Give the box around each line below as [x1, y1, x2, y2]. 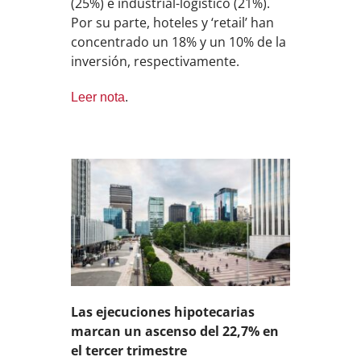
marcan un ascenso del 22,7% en [71, 322, 280, 341]
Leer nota [71, 89, 126, 104]
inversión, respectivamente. [71, 52, 240, 70]
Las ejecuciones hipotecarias [71, 303, 255, 322]
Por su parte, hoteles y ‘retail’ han [71, 13, 275, 31]
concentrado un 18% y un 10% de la [71, 32, 287, 51]
